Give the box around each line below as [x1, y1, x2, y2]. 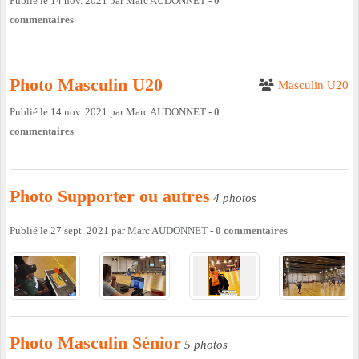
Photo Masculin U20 [10, 74, 163, 95]
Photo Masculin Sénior [10, 332, 181, 353]
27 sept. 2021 [50, 224, 109, 236]
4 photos [213, 191, 256, 204]
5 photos [184, 337, 228, 351]
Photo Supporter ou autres [10, 185, 210, 206]
